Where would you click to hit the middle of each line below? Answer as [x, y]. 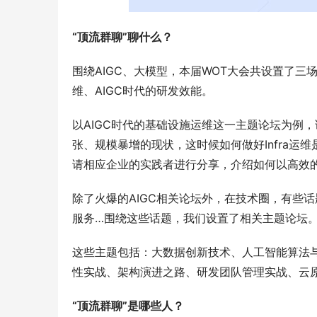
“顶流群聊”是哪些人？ [128, 306]
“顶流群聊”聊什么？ [122, 37]
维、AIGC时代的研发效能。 [143, 91]
